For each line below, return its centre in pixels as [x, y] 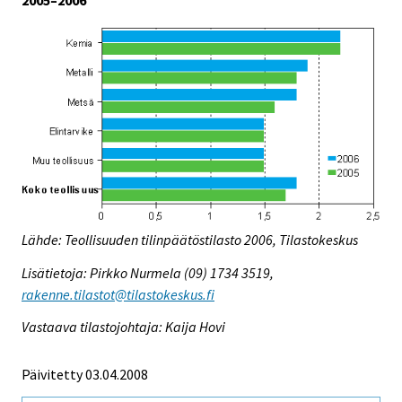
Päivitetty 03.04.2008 [85, 375]
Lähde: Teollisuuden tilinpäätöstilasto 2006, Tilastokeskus [190, 239]
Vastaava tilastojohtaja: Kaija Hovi [123, 327]
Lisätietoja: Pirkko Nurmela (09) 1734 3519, [148, 272]
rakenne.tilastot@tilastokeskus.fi [118, 294]
